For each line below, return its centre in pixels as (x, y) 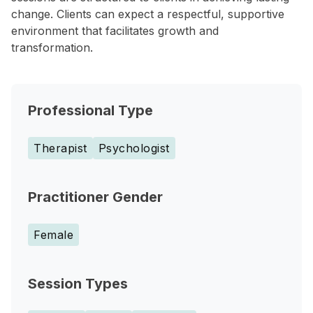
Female (53, 235)
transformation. (52, 48)
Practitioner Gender (95, 197)
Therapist (60, 148)
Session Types (78, 284)
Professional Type (90, 110)
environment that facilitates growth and (115, 31)
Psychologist (134, 148)
